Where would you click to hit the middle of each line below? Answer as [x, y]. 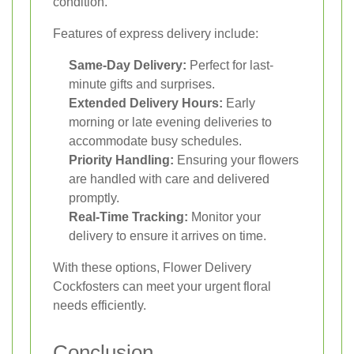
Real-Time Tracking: [128, 217]
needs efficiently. [100, 306]
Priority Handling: [121, 160]
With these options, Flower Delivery [152, 268]
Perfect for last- [230, 66]
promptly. [94, 198]
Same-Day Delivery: [128, 66]
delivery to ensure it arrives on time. [168, 236]
